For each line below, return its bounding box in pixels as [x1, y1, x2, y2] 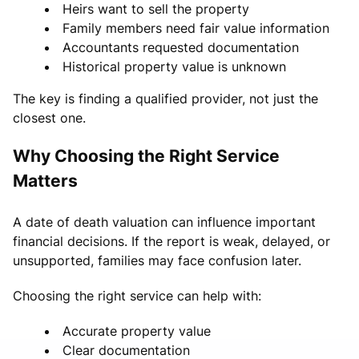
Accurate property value [63, 322, 211, 339]
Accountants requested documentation [63, 38, 299, 55]
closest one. [13, 109, 86, 126]
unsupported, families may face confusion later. [13, 252, 301, 268]
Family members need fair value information [63, 19, 329, 36]
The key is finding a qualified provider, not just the [13, 90, 318, 107]
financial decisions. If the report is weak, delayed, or [13, 232, 330, 249]
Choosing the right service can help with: [13, 287, 261, 304]
